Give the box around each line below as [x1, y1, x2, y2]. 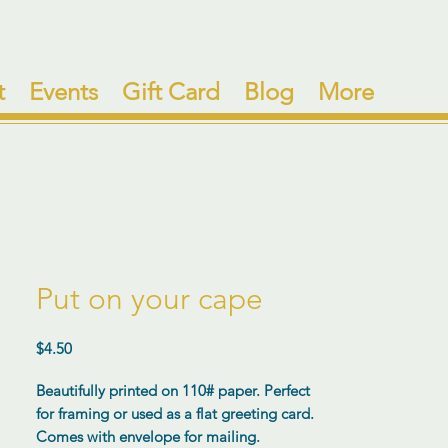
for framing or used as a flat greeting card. [36, 404, 314, 423]
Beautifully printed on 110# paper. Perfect [36, 381, 310, 400]
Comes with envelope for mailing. [36, 427, 264, 446]
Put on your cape [36, 281, 263, 317]
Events [28, 77, 98, 106]
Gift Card [121, 77, 220, 106]
